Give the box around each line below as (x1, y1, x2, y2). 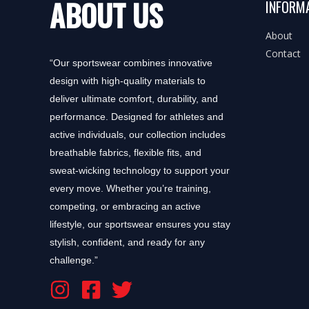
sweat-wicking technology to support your (50, 164, 230, 176)
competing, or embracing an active (50, 200, 201, 212)
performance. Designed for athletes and (50, 110, 223, 122)
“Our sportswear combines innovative (50, 57, 212, 68)
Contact (265, 46, 301, 60)
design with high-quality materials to (50, 74, 206, 86)
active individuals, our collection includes (50, 128, 226, 140)
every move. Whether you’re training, (50, 182, 211, 194)
